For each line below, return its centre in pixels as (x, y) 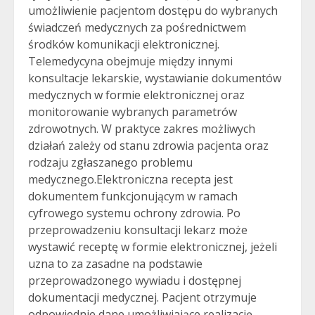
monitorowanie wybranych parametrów (133, 112)
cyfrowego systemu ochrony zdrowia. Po (134, 213)
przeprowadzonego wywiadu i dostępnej (135, 281)
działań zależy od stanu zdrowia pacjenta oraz (148, 146)
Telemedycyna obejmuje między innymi (130, 61)
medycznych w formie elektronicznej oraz (136, 95)
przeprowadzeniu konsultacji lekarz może (138, 230)
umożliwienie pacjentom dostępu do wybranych (153, 11)
